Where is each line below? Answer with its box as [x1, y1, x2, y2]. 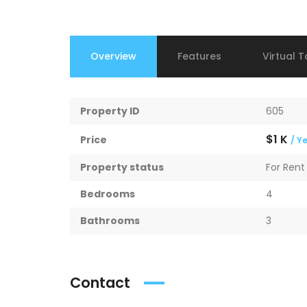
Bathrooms [80, 214, 140, 228]
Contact [70, 273, 130, 293]
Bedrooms [80, 187, 135, 201]
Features [177, 49, 221, 63]
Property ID [80, 104, 140, 118]
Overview [90, 49, 136, 63]
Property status [80, 160, 164, 174]
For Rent [265, 160, 305, 174]
